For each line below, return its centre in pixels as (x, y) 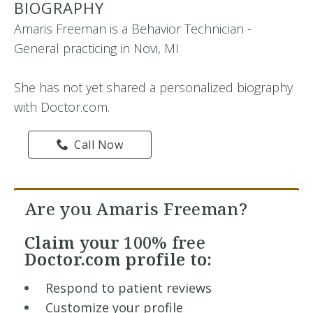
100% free (165, 242)
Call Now (99, 145)
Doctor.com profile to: (118, 259)
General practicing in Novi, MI (96, 48)
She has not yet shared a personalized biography (153, 87)
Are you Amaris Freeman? (136, 209)
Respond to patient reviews (129, 288)
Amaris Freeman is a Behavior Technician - (133, 29)
